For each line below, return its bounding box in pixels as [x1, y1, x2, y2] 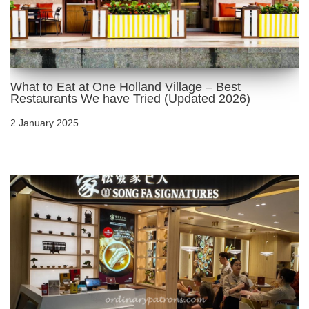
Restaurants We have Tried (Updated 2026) [10, 91, 250, 106]
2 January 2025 [10, 117, 79, 128]
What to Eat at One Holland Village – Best [10, 79, 241, 94]
